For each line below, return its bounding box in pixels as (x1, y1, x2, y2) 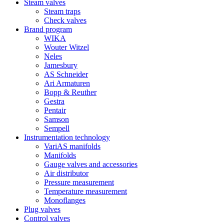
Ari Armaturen (44, 79, 90, 87)
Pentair (44, 106, 66, 114)
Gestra (44, 97, 64, 105)
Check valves (44, 16, 86, 24)
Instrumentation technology (24, 133, 110, 141)
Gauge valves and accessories (44, 160, 137, 168)
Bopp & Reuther (44, 88, 96, 96)
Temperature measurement (44, 187, 127, 195)
